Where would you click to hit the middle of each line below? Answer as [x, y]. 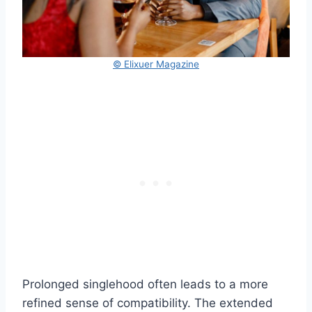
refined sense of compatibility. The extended [148, 303]
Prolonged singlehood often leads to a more [145, 284]
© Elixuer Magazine [156, 64]
